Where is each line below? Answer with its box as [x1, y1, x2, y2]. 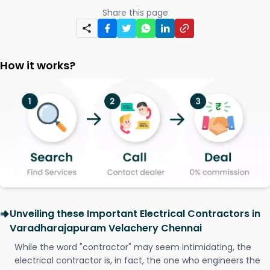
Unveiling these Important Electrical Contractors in [10, 207, 260, 221]
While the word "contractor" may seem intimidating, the [14, 241, 251, 254]
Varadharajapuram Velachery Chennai [10, 221, 202, 236]
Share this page [102, 7, 168, 19]
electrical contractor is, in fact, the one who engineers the [14, 254, 260, 267]
